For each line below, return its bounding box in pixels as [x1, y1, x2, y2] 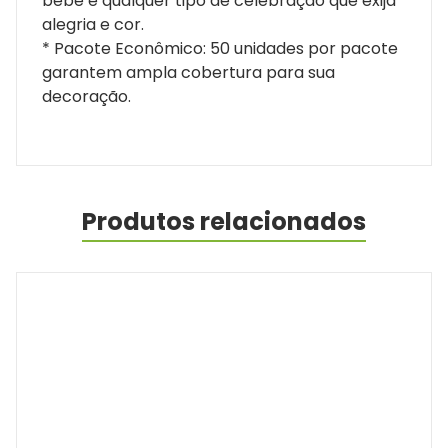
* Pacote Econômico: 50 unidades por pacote [42, 36, 398, 60]
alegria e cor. [42, 12, 144, 36]
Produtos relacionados [82, 204, 366, 238]
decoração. [42, 84, 131, 108]
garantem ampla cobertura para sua [42, 60, 335, 84]
